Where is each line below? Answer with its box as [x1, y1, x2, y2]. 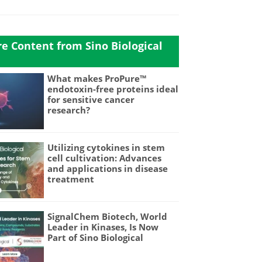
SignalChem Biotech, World [47, 210, 168, 222]
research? [47, 104, 91, 116]
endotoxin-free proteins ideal [47, 83, 179, 95]
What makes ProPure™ [47, 73, 147, 84]
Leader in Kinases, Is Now [47, 220, 159, 233]
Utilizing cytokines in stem [47, 141, 166, 153]
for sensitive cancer [47, 94, 135, 105]
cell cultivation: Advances [47, 151, 162, 164]
